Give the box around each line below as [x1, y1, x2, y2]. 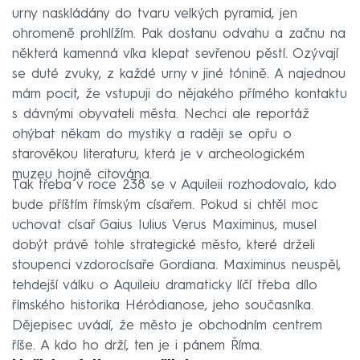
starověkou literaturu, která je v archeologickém [12, 147, 305, 162]
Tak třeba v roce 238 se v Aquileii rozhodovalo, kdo [12, 178, 337, 192]
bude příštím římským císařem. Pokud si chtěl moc [12, 198, 318, 212]
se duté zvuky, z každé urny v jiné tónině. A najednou [12, 67, 346, 81]
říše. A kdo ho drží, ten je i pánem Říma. [12, 338, 262, 353]
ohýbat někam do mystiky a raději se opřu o [12, 127, 292, 141]
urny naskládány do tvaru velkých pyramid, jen [12, 6, 297, 21]
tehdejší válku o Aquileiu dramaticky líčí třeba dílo [12, 278, 317, 292]
